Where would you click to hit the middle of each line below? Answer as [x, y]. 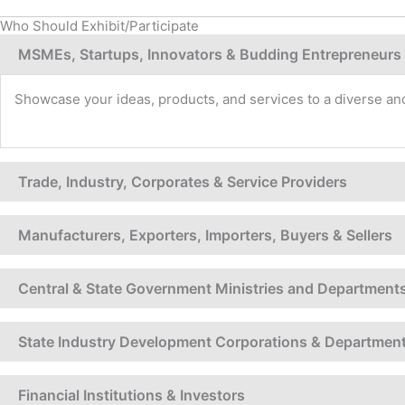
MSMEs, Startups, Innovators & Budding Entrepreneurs [210, 55]
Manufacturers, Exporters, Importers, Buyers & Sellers [205, 235]
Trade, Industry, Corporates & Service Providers [183, 182]
